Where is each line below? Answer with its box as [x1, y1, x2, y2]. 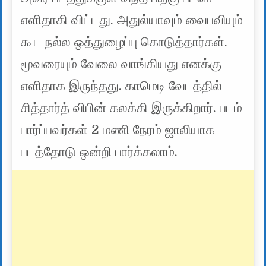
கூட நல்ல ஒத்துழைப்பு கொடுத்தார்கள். [21, 34, 228, 49]
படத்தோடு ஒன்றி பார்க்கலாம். [21, 144, 178, 159]
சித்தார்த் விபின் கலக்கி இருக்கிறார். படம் [21, 100, 243, 115]
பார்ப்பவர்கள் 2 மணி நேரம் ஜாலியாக [21, 122, 216, 137]
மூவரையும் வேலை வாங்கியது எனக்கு [21, 56, 222, 71]
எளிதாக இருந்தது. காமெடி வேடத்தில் [21, 78, 223, 93]
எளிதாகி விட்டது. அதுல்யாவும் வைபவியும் [21, 12, 243, 27]
